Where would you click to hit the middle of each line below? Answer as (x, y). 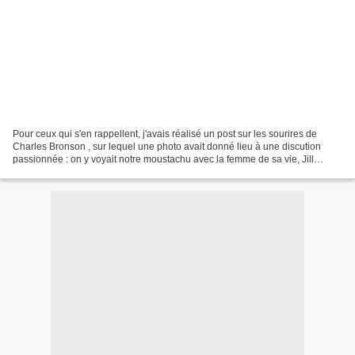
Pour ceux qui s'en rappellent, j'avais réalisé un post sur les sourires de (165, 134)
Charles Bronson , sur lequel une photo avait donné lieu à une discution (167, 146)
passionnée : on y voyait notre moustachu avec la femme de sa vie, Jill (163, 159)
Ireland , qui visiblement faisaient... (87, 172)
